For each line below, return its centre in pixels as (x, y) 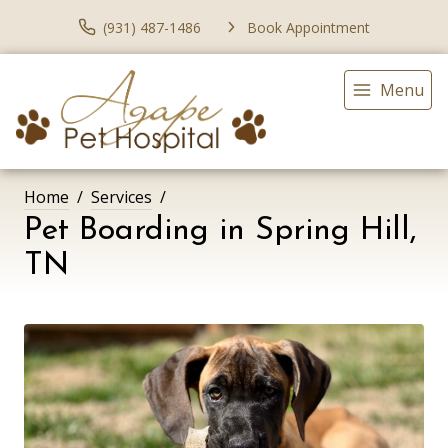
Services (121, 196)
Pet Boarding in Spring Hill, (220, 230)
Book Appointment (308, 27)
